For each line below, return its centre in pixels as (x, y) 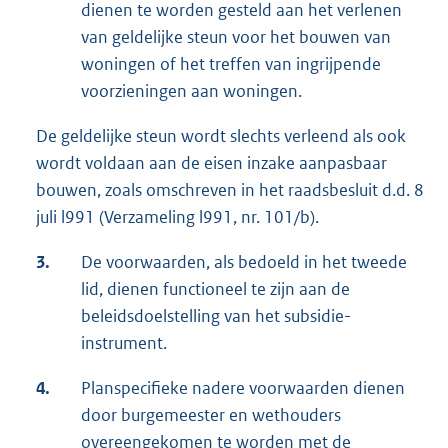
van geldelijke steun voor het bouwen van (236, 36)
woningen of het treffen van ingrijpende (231, 63)
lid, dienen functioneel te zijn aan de (215, 288)
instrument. (124, 342)
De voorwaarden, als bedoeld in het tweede (244, 261)
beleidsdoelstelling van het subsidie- (216, 315)
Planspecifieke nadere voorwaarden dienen (243, 387)
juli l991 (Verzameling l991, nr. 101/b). (177, 216)
